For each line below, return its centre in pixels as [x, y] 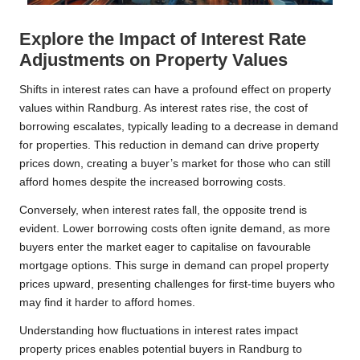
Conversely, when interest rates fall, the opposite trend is [163, 210]
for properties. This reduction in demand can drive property [169, 145]
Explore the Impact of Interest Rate [163, 39]
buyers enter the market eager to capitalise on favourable [165, 247]
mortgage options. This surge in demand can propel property [174, 265]
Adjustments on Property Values [153, 59]
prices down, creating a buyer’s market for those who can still [175, 163]
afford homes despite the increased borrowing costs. [153, 182]
